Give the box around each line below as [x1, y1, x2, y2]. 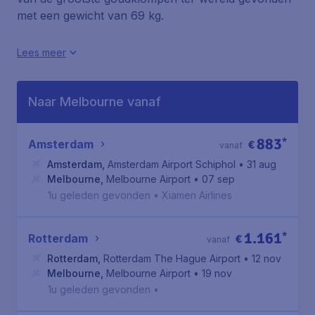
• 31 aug [238, 158, 276, 170]
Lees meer [17, 46, 66, 58]
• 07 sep [193, 173, 235, 185]
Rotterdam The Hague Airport [103, 252, 240, 264]
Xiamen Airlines [162, 189, 232, 201]
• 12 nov [243, 252, 281, 264]
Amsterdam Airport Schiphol [108, 158, 236, 170]
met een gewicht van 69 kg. [17, 8, 164, 22]
